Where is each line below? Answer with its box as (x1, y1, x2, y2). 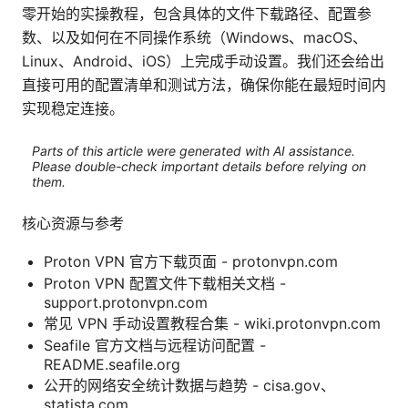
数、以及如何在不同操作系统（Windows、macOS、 (22, 28, 367, 47)
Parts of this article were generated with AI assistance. (31, 142, 355, 158)
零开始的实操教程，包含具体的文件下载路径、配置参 (22, 5, 372, 24)
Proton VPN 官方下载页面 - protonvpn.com (44, 252, 338, 271)
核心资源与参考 (22, 214, 124, 233)
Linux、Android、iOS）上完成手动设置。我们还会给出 (22, 52, 384, 71)
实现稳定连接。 (22, 99, 124, 118)
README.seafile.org (44, 355, 180, 374)
